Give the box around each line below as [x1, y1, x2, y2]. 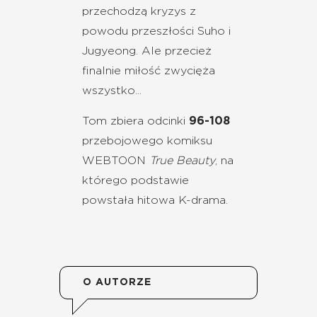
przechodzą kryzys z [82, 6, 196, 18]
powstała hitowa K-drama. [82, 195, 228, 207]
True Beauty [149, 155, 215, 167]
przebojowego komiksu [82, 135, 212, 147]
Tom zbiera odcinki [82, 115, 189, 127]
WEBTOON [82, 155, 149, 167]
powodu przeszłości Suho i [82, 25, 231, 38]
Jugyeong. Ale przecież [82, 45, 212, 57]
